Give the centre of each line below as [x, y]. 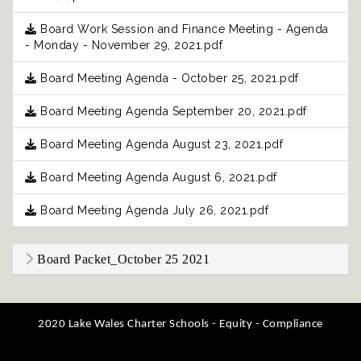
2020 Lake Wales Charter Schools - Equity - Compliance [180, 325]
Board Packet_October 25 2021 [121, 259]
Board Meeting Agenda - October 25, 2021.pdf [168, 79]
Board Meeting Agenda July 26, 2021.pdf [152, 211]
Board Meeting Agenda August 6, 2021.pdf [157, 178]
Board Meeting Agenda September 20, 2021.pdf [172, 112]
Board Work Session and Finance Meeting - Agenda [183, 29]
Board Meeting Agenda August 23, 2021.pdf [160, 145]
